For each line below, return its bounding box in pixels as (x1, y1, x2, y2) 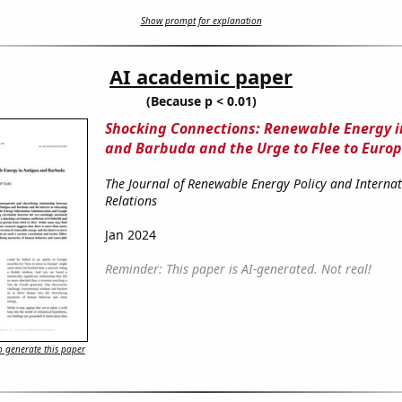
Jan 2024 (104, 226, 156, 244)
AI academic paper (109, 63, 293, 91)
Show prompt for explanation (140, 14, 262, 28)
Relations (104, 192, 157, 210)
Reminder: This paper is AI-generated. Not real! (104, 260, 371, 278)
